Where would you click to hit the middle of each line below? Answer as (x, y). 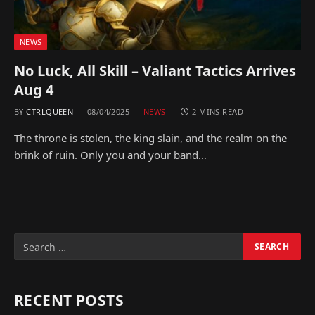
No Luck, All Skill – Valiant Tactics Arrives (155, 71)
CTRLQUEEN (50, 111)
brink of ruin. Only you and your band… (110, 155)
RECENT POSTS (69, 300)
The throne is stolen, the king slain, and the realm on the (150, 138)
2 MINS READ (218, 111)
